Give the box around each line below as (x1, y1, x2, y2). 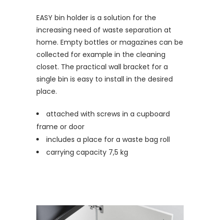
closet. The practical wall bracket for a (36, 61, 168, 72)
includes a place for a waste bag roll (46, 134, 170, 144)
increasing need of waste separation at (36, 25, 171, 35)
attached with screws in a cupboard (46, 109, 170, 119)
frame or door (36, 121, 84, 132)
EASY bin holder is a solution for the (36, 12, 156, 23)
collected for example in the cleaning (36, 49, 165, 59)
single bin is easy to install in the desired (36, 74, 173, 84)
